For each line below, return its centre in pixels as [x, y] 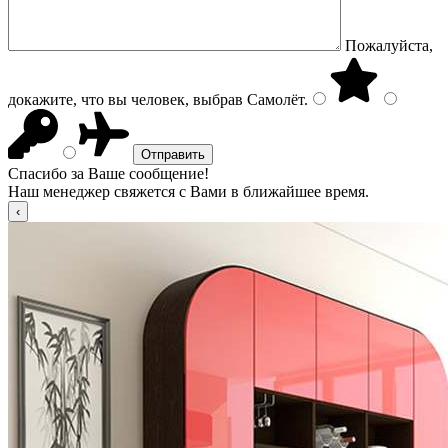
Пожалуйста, [389, 45]
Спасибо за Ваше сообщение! [108, 173]
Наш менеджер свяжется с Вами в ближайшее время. [188, 191]
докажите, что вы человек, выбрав [125, 99]
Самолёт [273, 99]
